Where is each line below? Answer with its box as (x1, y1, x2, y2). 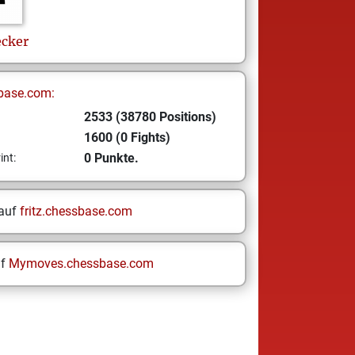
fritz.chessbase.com (19, 204, 132, 219)
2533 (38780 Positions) (83, 109, 216, 124)
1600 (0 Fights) (83, 130, 170, 145)
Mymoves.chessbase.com (8, 256, 154, 271)
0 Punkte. (83, 151, 139, 166)
